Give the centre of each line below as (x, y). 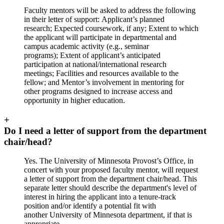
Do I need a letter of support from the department (105, 130)
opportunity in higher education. (74, 100)
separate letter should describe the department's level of (110, 188)
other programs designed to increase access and (98, 91)
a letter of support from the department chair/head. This (110, 179)
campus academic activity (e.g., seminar (86, 46)
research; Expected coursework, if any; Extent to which (111, 28)
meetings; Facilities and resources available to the (101, 73)
